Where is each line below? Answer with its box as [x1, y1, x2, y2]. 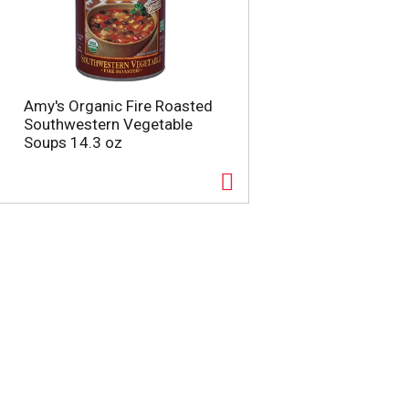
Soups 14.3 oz [23, 133, 122, 152]
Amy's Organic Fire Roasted [23, 97, 213, 115]
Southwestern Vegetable [23, 115, 193, 133]
